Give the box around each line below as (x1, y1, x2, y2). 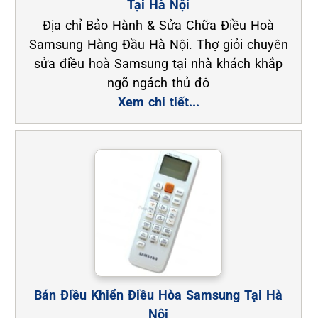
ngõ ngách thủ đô (107, 75, 210, 90)
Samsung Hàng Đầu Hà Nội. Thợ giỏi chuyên (28, 36, 288, 52)
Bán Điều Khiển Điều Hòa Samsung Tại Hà (34, 287, 283, 303)
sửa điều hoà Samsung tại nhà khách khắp (34, 55, 283, 71)
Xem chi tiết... (117, 94, 199, 109)
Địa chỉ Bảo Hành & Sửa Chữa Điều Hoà (43, 17, 275, 33)
